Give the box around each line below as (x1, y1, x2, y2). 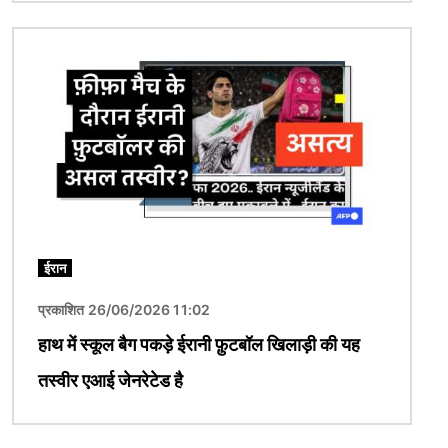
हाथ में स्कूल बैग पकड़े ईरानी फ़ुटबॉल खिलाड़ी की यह (38, 333, 360, 355)
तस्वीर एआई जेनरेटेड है (38, 369, 183, 391)
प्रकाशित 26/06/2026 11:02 (38, 300, 210, 318)
